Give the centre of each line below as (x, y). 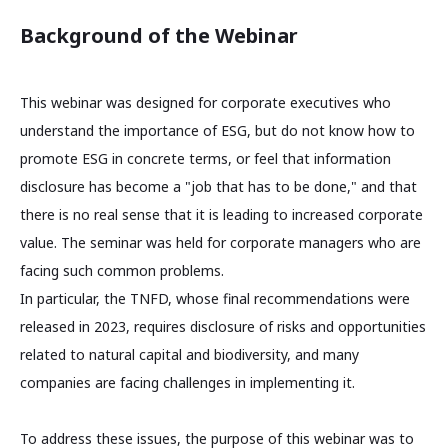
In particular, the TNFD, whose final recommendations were (215, 298)
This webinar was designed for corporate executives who (205, 102)
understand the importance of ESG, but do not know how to (217, 130)
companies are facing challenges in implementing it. (187, 382)
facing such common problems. (122, 270)
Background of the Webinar (159, 35)
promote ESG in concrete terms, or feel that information (205, 158)
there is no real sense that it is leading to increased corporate (221, 214)
